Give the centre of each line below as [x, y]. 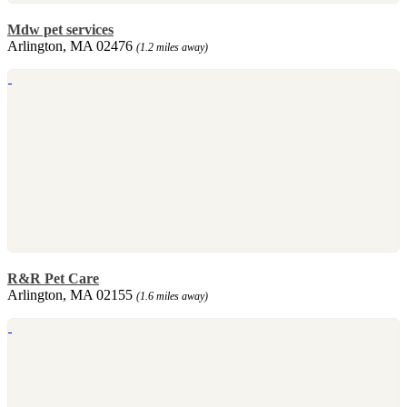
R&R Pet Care [53, 278]
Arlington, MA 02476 [72, 45]
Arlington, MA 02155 [72, 294]
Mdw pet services [60, 29]
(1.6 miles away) [172, 296]
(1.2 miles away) [172, 47]
